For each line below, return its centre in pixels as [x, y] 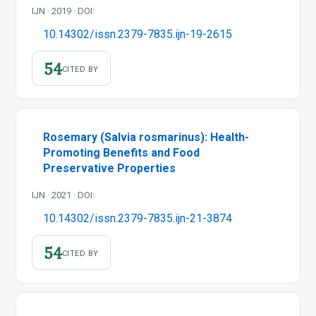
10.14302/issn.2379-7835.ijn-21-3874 [138, 218]
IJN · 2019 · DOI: [63, 11]
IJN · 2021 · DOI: [63, 195]
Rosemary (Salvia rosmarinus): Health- [146, 137]
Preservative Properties [109, 168]
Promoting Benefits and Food [121, 152]
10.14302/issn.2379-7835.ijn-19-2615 [138, 34]
